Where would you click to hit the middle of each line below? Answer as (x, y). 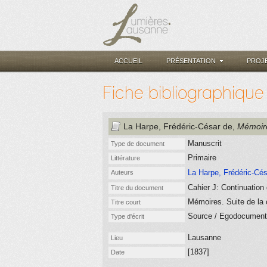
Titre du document (137, 188)
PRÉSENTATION (191, 61)
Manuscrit (205, 143)
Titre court (126, 202)
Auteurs (122, 172)
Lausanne (204, 237)
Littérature (125, 158)
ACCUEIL (128, 61)
